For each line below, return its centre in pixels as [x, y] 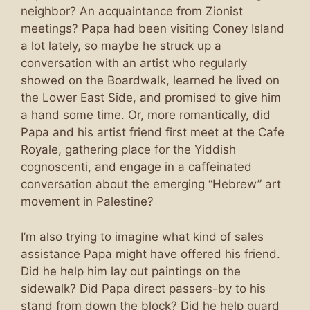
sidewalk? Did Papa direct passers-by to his [143, 288]
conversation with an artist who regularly [134, 63]
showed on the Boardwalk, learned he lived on [150, 80]
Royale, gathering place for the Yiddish [128, 149]
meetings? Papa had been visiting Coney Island [153, 28]
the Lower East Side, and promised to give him [151, 98]
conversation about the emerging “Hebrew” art [151, 184]
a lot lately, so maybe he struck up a [121, 46]
